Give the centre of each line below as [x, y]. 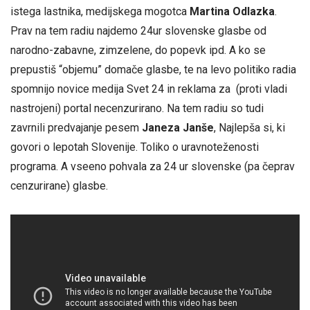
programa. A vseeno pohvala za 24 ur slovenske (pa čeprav [153, 166]
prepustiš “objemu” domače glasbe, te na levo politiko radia [153, 69]
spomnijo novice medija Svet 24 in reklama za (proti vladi [149, 89]
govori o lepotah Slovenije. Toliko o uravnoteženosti [135, 147]
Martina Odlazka [232, 11]
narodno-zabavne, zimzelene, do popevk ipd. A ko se [138, 50]
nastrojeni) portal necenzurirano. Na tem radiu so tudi [137, 108]
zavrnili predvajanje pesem [76, 127]
